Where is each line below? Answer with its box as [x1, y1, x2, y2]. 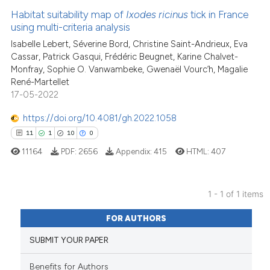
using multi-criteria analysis [11, 20, 131, 33]
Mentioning [24, 239, 65, 250]
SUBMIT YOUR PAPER [29, 234, 108, 245]
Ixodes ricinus [126, 8, 189, 20]
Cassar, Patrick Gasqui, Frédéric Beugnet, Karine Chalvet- [11, 51, 239, 63]
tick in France [188, 8, 250, 20]
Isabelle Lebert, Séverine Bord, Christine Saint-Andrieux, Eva [11, 39, 248, 50]
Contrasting [24, 256, 69, 268]
